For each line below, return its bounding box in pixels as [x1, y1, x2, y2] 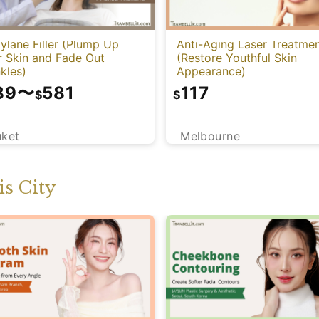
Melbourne [180, 129, 241, 144]
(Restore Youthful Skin [177, 50, 297, 65]
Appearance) [177, 63, 246, 78]
